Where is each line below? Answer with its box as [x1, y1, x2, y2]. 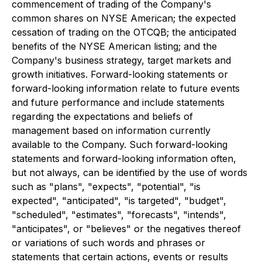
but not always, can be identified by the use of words [12, 167, 247, 178]
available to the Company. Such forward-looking [12, 139, 227, 150]
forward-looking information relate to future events [12, 82, 240, 94]
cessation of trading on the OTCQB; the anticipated [12, 26, 236, 38]
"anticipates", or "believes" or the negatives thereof [12, 223, 241, 235]
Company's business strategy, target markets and [12, 54, 231, 66]
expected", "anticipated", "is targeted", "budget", [12, 195, 226, 206]
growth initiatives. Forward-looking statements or [12, 68, 228, 80]
